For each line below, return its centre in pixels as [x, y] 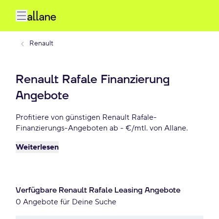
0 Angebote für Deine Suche [66, 202]
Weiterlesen [37, 147]
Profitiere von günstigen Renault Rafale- [86, 117]
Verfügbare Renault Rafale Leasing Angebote [98, 190]
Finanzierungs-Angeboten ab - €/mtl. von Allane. [102, 128]
